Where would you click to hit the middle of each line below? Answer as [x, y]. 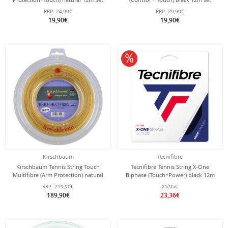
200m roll [58, 183]
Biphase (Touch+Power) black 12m [170, 175]
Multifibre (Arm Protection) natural [58, 175]
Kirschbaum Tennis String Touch [58, 167]
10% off [141, 57]
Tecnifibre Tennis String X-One [170, 167]
